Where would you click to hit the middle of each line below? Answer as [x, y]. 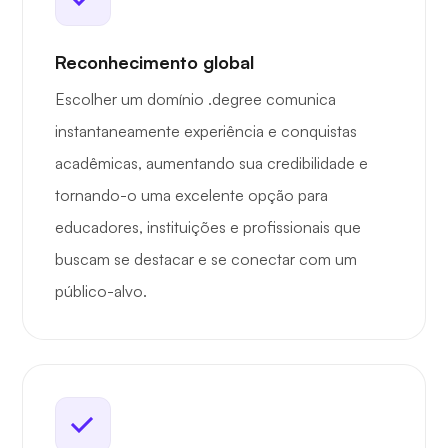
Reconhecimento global [154, 62]
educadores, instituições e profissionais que [208, 227]
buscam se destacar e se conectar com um [206, 259]
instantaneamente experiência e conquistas [206, 131]
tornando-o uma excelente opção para [191, 195]
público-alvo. [101, 291]
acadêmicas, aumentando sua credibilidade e [211, 163]
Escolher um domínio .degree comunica [195, 99]
